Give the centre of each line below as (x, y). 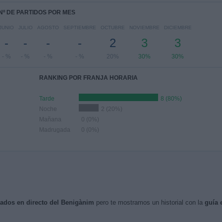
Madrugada (55, 130)
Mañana (50, 119)
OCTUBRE (112, 28)
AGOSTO (48, 28)
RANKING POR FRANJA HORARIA (88, 78)
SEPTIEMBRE (80, 28)
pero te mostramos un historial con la (149, 202)
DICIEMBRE (178, 28)
